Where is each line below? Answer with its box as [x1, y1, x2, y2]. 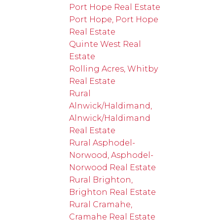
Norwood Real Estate [69, 162, 156, 172]
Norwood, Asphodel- [69, 150, 154, 160]
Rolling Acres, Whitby [69, 64, 158, 74]
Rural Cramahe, [69, 199, 133, 209]
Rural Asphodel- [69, 138, 136, 147]
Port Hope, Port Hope [69, 14, 159, 24]
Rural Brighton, [69, 175, 133, 184]
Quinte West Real [69, 39, 142, 49]
